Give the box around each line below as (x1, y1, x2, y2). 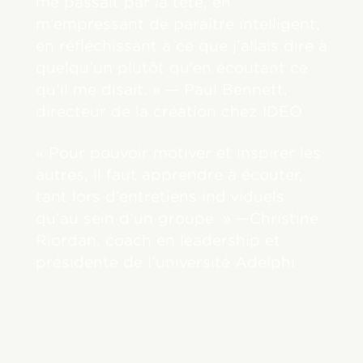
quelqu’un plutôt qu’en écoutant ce (36, 58, 309, 76)
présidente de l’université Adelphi (36, 253, 296, 271)
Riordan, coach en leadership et (36, 231, 281, 249)
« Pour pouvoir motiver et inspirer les (36, 143, 322, 161)
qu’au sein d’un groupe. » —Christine (36, 209, 319, 227)
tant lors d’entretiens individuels (36, 187, 285, 205)
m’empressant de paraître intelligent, (36, 15, 321, 32)
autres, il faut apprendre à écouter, (36, 165, 304, 183)
